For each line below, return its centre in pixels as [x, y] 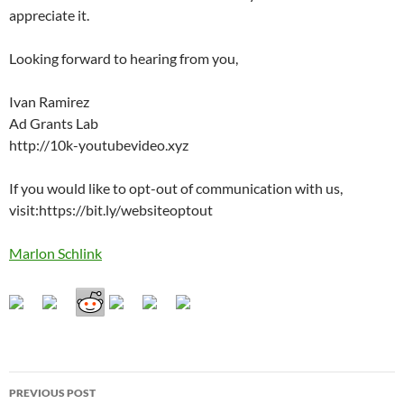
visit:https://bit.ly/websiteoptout [111, 210]
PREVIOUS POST [52, 393]
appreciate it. [49, 15]
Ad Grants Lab [54, 123]
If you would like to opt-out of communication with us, [176, 188]
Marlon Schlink [55, 253]
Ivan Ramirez [49, 101]
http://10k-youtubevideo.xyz [99, 145]
